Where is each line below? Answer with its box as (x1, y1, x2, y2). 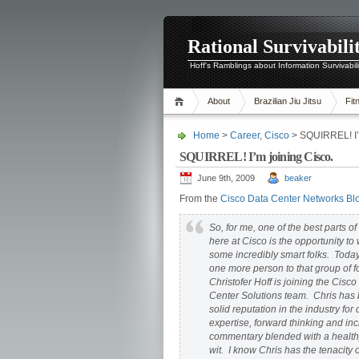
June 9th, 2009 (197, 173, 255, 183)
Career (230, 130, 260, 141)
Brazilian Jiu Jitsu (254, 96, 321, 106)
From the (179, 193, 220, 204)
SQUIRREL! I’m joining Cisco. (179, 150, 333, 163)
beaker (284, 173, 312, 183)
